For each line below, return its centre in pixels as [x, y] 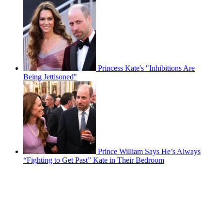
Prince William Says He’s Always [149, 152]
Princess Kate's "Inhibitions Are [146, 68]
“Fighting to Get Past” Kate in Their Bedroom [94, 160]
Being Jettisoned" [50, 77]
